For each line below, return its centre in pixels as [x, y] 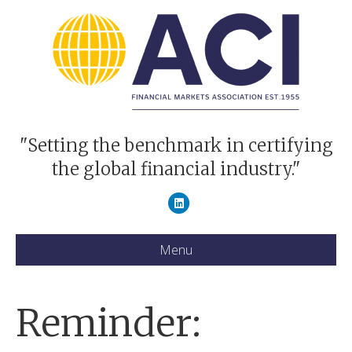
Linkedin [199, 202]
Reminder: [108, 323]
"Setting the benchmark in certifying [176, 145]
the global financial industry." [176, 169]
